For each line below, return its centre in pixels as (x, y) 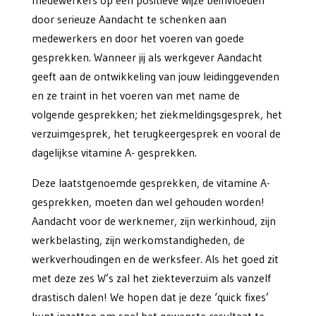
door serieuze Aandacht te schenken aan (129, 19)
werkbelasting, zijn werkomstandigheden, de (138, 240)
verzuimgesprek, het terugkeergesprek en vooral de (156, 134)
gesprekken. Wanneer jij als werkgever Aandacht (147, 57)
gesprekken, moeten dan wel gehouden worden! (148, 202)
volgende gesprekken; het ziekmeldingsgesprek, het (157, 115)
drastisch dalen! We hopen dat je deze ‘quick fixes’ (150, 297)
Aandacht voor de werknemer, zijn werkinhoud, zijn (153, 221)
